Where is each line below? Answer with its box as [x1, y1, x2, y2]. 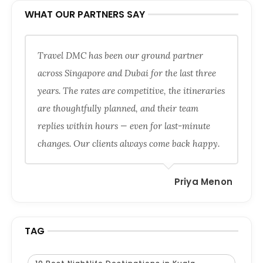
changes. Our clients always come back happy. [37, 138, 220, 150]
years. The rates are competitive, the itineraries [37, 85, 225, 97]
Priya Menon [174, 176, 233, 188]
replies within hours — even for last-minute [37, 120, 210, 132]
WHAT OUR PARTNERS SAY [24, 8, 145, 22]
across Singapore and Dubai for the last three [37, 68, 216, 79]
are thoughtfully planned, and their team [37, 103, 198, 114]
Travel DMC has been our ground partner [37, 50, 203, 62]
